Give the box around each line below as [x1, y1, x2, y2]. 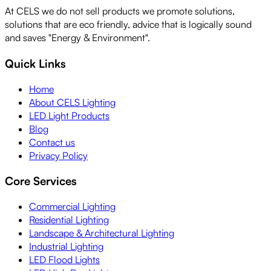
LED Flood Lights [29, 253, 100, 266]
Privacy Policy [29, 149, 88, 162]
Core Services [5, 174, 77, 188]
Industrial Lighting [29, 240, 103, 253]
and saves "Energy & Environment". [5, 31, 150, 44]
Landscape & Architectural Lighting [29, 227, 174, 240]
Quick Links [5, 56, 66, 71]
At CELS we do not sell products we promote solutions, [5, 5, 235, 18]
